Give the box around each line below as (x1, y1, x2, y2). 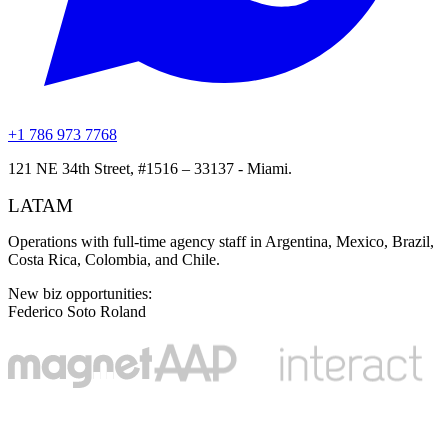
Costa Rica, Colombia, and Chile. (8, 250, 220, 268)
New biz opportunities (8, 284, 148, 302)
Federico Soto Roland (8, 302, 146, 320)
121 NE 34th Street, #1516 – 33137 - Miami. (8, 160, 292, 178)
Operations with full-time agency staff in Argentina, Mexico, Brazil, (8, 232, 434, 250)
